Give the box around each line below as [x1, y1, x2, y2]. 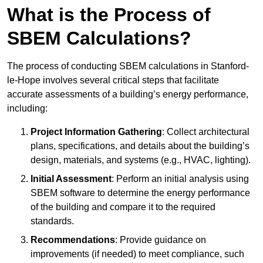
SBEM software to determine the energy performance [31, 188, 250, 198]
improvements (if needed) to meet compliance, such [31, 249, 244, 259]
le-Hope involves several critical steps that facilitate [7, 75, 219, 86]
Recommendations [31, 235, 115, 245]
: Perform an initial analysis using [112, 174, 249, 184]
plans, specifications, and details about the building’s [31, 141, 249, 151]
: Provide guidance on [115, 235, 206, 245]
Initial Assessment [31, 174, 112, 184]
